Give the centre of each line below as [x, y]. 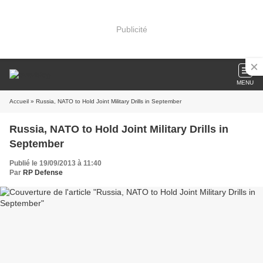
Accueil [19, 101]
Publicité [131, 29]
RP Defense [43, 173]
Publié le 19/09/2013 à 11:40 [55, 163]
